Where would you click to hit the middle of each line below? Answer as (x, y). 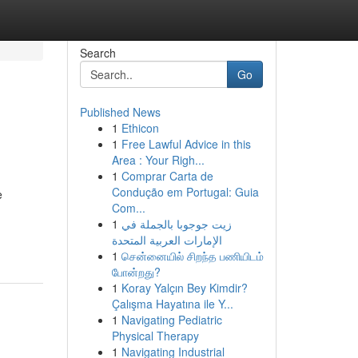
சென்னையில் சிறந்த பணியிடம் (192, 256)
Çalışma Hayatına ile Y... (172, 304)
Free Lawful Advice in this (186, 144)
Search (97, 53)
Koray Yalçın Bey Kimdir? (184, 288)
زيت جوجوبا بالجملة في (176, 224)
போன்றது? (136, 272)
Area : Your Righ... (158, 160)
